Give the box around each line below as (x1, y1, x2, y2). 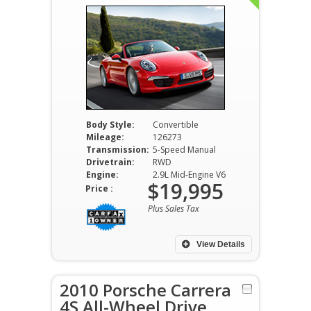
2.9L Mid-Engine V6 (152, 169, 226, 180)
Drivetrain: (85, 156, 135, 168)
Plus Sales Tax (148, 203, 199, 215)
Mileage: (85, 131, 124, 143)
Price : (85, 183, 113, 194)
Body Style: (85, 119, 135, 131)
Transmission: (85, 144, 149, 155)
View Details (194, 239, 245, 249)
